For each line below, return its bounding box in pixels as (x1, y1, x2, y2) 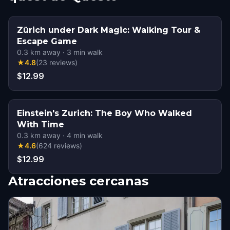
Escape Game (17, 36, 77, 46)
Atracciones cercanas (8, 174, 148, 188)
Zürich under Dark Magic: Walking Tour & (17, 25, 200, 35)
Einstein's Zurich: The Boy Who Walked (17, 108, 192, 118)
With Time (17, 120, 64, 129)
